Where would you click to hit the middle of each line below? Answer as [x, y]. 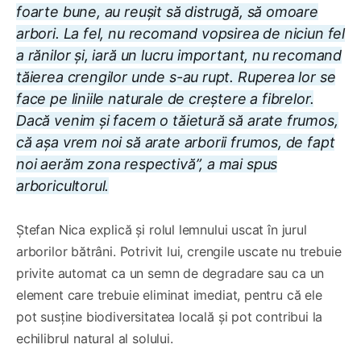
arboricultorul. [63, 186]
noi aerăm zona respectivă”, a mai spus [147, 164]
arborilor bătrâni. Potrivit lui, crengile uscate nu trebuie [179, 252]
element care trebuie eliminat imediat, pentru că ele [169, 295]
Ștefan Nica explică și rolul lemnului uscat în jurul [162, 230]
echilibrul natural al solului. [95, 339]
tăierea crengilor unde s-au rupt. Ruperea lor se [176, 77]
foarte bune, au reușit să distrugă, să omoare [167, 12]
